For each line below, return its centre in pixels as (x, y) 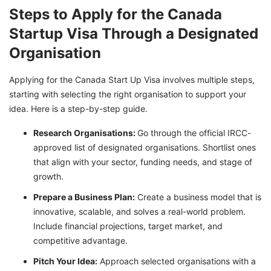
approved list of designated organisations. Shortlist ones (145, 148)
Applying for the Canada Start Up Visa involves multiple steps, (132, 80)
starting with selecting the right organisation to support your (128, 94)
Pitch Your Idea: (65, 261)
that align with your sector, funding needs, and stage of (143, 162)
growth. (48, 177)
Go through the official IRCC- (194, 133)
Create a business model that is (198, 197)
